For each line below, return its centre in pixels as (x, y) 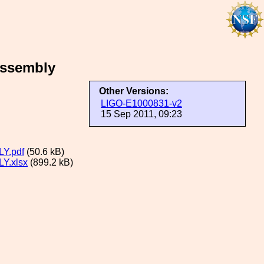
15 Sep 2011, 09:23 (141, 114)
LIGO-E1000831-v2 (141, 103)
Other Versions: (134, 91)
